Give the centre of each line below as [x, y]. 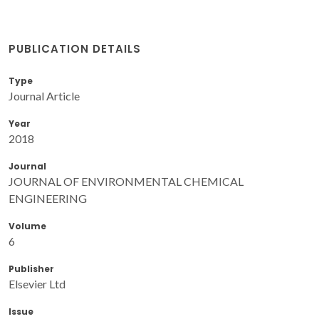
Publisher [31, 269]
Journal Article [44, 96]
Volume [27, 226]
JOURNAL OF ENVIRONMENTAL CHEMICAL [126, 182]
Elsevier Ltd [37, 284]
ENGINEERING [48, 199]
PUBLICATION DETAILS [75, 49]
